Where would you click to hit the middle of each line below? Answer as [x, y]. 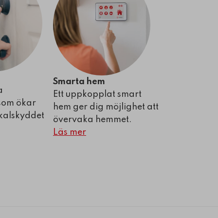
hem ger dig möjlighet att [106, 107]
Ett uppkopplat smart [97, 95]
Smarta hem [79, 82]
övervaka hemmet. [92, 120]
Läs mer [70, 133]
